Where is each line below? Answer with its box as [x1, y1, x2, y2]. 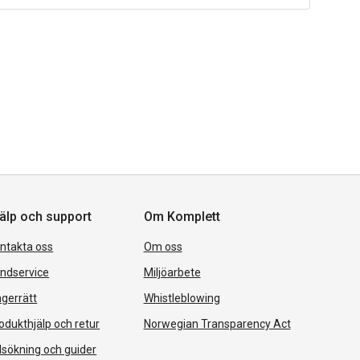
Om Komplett [143, 208, 220, 224]
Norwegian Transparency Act [143, 317, 291, 330]
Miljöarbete [143, 265, 201, 279]
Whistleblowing [143, 291, 220, 305]
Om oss [143, 239, 182, 253]
